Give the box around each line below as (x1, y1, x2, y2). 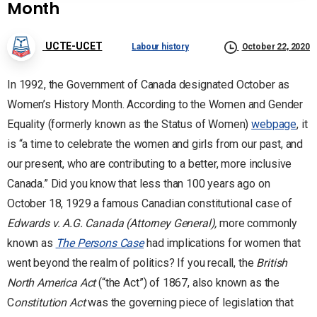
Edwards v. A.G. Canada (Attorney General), (7, 216, 217, 230)
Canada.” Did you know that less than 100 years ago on (7, 176, 270, 190)
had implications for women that (144, 236, 301, 250)
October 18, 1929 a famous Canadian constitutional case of (7, 196, 292, 210)
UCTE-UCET (45, 40, 103, 52)
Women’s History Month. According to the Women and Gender (7, 97, 304, 111)
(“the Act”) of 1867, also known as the (96, 275, 280, 289)
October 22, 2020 (241, 42, 310, 52)
